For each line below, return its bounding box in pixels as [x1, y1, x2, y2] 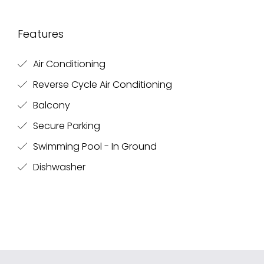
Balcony [31, 98, 70, 112]
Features [18, 27, 64, 41]
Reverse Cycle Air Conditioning [31, 78, 172, 91]
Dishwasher [31, 160, 85, 174]
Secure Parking [31, 119, 100, 133]
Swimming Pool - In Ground [31, 140, 157, 153]
